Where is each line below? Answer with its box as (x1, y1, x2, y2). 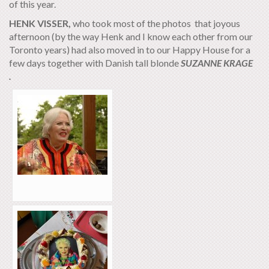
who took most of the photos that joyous (71, 17, 240, 29)
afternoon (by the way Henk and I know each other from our (9, 30, 253, 42)
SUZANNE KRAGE (181, 56, 253, 68)
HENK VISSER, (9, 17, 71, 29)
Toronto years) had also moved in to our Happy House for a (9, 43, 250, 55)
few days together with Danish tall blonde (9, 56, 181, 68)
